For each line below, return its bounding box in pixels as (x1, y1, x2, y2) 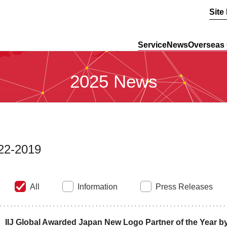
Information (77, 182, 118, 191)
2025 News (69, 71, 158, 91)
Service (138, 41, 167, 49)
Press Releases (155, 182, 213, 191)
